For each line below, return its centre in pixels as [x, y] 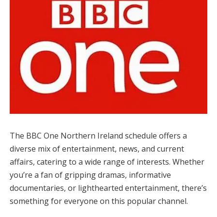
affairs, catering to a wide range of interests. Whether [107, 162]
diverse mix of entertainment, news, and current [97, 148]
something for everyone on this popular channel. [102, 201]
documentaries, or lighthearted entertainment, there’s [108, 188]
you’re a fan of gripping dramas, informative [90, 175]
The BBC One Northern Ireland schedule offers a [98, 135]
